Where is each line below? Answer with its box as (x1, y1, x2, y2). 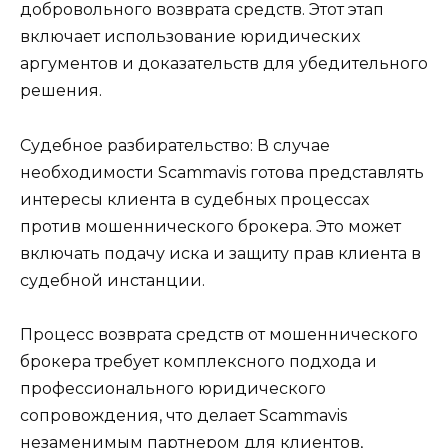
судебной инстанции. (20, 270, 205, 290)
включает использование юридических (20, 27, 360, 47)
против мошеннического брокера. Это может (20, 216, 401, 236)
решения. (20, 81, 102, 101)
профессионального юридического (20, 378, 326, 398)
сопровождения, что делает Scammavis (20, 405, 347, 425)
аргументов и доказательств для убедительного (20, 54, 428, 74)
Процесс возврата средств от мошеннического (20, 324, 418, 344)
